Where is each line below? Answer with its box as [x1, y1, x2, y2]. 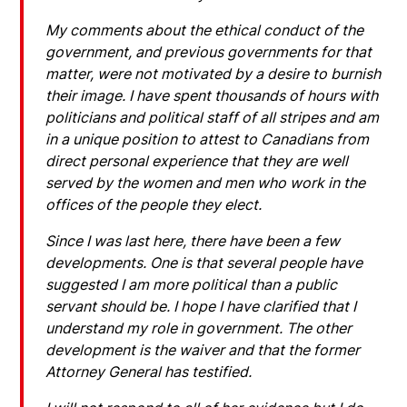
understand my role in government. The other [45, 318, 352, 337]
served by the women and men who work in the [45, 173, 366, 192]
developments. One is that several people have [45, 253, 363, 272]
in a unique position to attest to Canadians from [45, 129, 370, 148]
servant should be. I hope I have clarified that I [45, 296, 357, 315]
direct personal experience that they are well [45, 151, 349, 170]
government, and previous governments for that [45, 42, 372, 61]
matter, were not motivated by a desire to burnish [45, 64, 382, 83]
